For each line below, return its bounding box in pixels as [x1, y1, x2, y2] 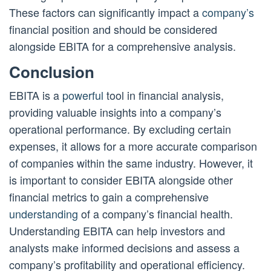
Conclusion [9, 60, 94, 83]
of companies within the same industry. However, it [9, 155, 253, 171]
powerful [62, 87, 103, 103]
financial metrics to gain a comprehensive [9, 189, 209, 205]
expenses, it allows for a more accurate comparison [9, 138, 257, 154]
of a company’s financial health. [78, 206, 233, 222]
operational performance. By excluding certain [9, 121, 231, 137]
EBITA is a [9, 87, 62, 103]
